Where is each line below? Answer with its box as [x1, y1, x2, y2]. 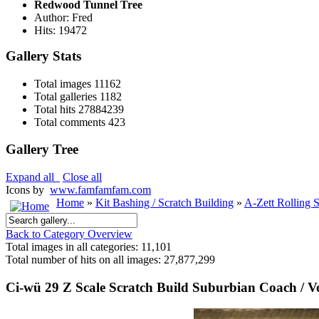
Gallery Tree [6, 142, 78, 157]
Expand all [6, 171, 60, 184]
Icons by [6, 184, 50, 197]
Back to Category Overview [6, 228, 132, 241]
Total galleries [34, 90, 97, 103]
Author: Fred [34, 11, 93, 23]
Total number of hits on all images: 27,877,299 [6, 253, 215, 266]
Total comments [34, 115, 105, 128]
